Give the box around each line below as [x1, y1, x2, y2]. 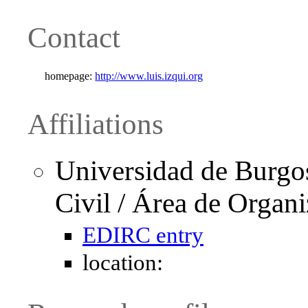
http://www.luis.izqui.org [95, 69, 203, 82]
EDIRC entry [82, 223, 203, 248]
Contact [27, 21, 120, 54]
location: [82, 250, 163, 276]
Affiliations [27, 107, 164, 140]
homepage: [45, 69, 93, 82]
